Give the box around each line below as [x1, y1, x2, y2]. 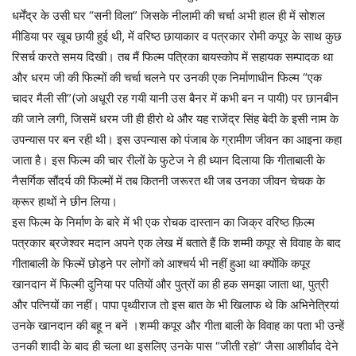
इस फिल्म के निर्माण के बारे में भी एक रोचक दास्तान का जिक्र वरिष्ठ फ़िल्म [12, 215, 315, 230]
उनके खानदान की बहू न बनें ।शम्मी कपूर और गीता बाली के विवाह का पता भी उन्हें [12, 318, 344, 334]
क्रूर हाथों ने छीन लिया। [12, 194, 118, 210]
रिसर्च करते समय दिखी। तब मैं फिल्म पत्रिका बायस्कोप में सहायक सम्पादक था [12, 49, 333, 65]
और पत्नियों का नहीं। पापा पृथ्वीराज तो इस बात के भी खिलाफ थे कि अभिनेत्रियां [12, 297, 339, 313]
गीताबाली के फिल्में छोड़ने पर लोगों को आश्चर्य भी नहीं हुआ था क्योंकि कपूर [12, 256, 311, 272]
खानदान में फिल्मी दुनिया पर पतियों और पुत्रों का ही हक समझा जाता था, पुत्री [12, 277, 328, 292]
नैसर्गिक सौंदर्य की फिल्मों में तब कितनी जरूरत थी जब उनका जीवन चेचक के [12, 173, 325, 189]
